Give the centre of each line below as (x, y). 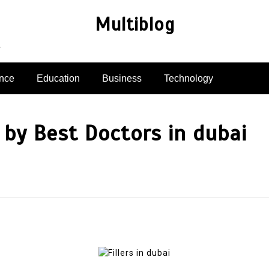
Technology (189, 78)
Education (58, 78)
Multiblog (134, 25)
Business (122, 78)
